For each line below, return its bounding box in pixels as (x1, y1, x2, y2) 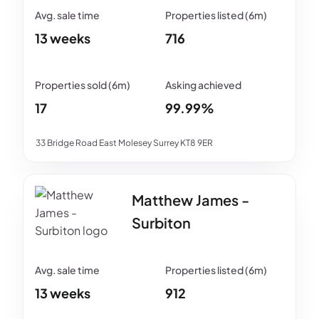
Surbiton (132, 214, 191, 232)
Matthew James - (132, 191, 249, 209)
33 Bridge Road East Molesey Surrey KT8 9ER (36, 137, 213, 149)
